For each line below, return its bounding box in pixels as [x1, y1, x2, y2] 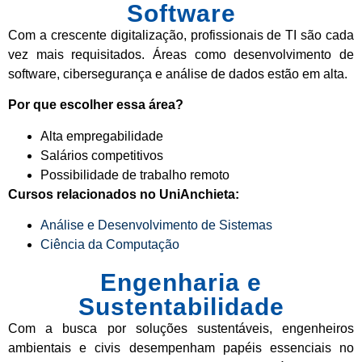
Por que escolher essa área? [8, 98, 183, 112]
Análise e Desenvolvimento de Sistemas [40, 217, 272, 232]
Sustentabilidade [78, 293, 284, 320]
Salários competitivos [40, 148, 163, 162]
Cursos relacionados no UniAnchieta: [8, 187, 239, 201]
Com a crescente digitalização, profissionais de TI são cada [8, 27, 354, 42]
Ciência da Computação [40, 237, 179, 251]
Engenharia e [100, 268, 262, 296]
